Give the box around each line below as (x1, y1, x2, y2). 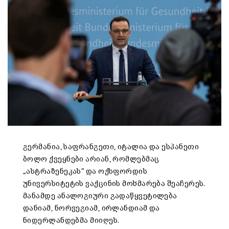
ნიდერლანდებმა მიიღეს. (23, 217, 120, 225)
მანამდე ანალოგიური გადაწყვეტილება (23, 192, 177, 200)
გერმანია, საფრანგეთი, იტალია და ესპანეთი (23, 143, 199, 151)
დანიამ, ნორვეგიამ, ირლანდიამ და (23, 204, 160, 213)
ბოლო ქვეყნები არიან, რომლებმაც (23, 155, 159, 164)
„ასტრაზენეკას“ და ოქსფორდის (23, 168, 148, 176)
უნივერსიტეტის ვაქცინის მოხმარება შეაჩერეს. (23, 180, 205, 188)
